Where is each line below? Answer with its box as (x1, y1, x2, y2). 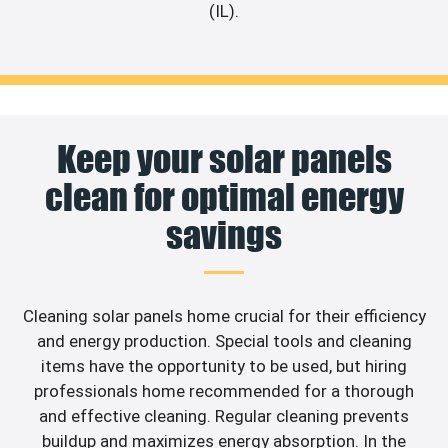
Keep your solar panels (56, 136, 392, 181)
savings (166, 212, 282, 257)
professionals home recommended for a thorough (34, 380, 414, 401)
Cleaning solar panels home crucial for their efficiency (22, 305, 426, 326)
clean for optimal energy (44, 174, 404, 219)
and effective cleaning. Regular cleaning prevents (39, 405, 409, 426)
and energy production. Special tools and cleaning (36, 330, 412, 351)
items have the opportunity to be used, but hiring (41, 355, 407, 376)
